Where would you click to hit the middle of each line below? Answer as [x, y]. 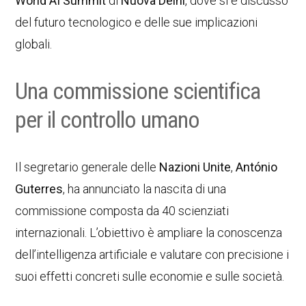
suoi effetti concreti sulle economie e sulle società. [150, 276]
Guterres [39, 189]
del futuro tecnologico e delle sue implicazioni [137, 22]
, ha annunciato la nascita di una [145, 189]
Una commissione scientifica [138, 91]
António [257, 167]
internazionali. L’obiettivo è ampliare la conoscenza [149, 233]
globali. [34, 44]
